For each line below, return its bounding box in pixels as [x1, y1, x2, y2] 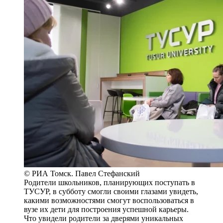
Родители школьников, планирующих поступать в [24, 178, 195, 187]
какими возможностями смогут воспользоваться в [24, 196, 194, 205]
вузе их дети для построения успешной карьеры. [24, 205, 189, 214]
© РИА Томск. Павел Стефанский [24, 169, 140, 178]
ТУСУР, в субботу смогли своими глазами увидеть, [24, 187, 198, 196]
